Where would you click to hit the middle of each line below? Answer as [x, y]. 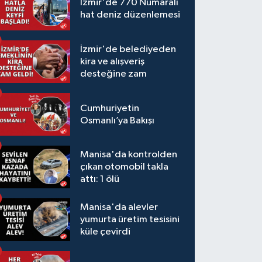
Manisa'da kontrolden [129, 155]
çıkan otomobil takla [125, 167]
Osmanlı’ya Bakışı [118, 120]
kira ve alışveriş [113, 62]
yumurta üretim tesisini [130, 220]
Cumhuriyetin [110, 108]
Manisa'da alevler [119, 208]
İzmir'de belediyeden [128, 50]
